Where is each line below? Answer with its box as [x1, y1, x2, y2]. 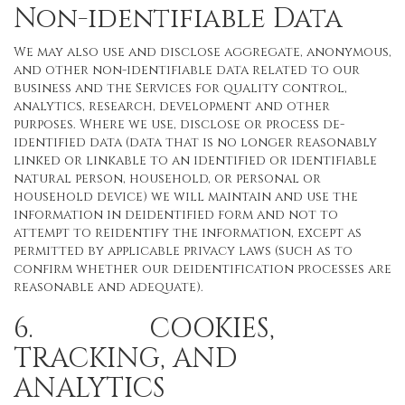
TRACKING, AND [14, 341, 237, 377]
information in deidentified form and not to [14, 206, 338, 223]
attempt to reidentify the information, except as [14, 224, 362, 241]
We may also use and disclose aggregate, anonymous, [14, 43, 391, 61]
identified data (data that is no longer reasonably [14, 134, 377, 151]
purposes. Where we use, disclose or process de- [14, 116, 344, 133]
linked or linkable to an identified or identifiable [14, 152, 377, 169]
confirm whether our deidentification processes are [14, 260, 391, 278]
